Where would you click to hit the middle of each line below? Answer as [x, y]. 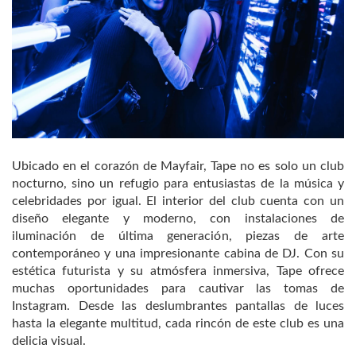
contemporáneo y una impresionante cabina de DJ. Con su [178, 254]
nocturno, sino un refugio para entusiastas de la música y [178, 184]
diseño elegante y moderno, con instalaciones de [178, 219]
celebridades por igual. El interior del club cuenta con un [178, 201]
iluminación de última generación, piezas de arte [178, 236]
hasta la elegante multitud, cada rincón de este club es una [178, 324]
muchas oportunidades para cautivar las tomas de [178, 289]
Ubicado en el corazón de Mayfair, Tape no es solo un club [178, 166]
